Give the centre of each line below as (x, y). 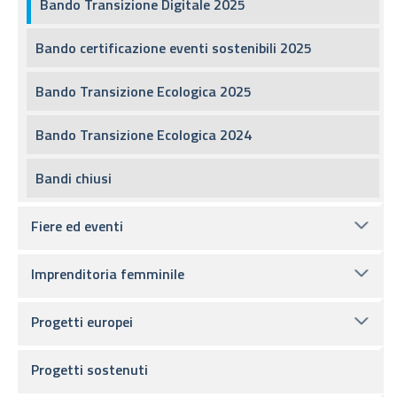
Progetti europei (82, 322)
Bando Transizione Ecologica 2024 (144, 135)
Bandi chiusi (74, 178)
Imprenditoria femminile (108, 274)
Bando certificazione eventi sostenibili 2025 (174, 48)
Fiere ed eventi (77, 226)
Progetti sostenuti (90, 370)
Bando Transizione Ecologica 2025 (144, 91)
